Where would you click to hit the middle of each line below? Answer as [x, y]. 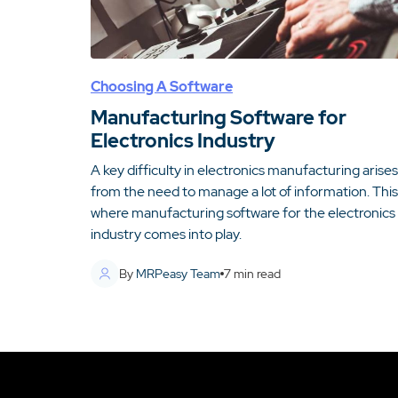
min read [256, 273]
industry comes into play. [166, 234]
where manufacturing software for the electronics [243, 213]
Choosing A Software [162, 87]
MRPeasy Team [178, 273]
